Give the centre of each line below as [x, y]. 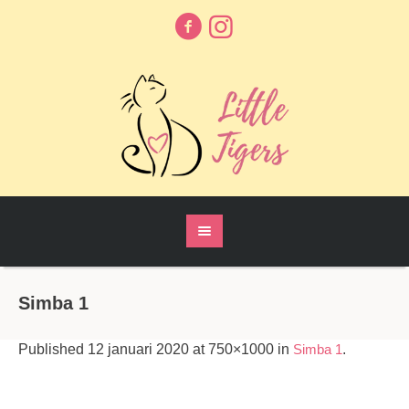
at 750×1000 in [241, 350]
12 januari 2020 [138, 350]
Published [53, 350]
